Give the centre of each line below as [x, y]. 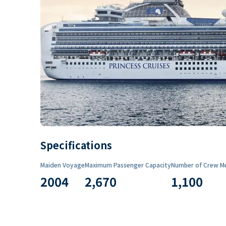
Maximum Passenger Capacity [128, 164]
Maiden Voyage [63, 164]
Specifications [76, 145]
